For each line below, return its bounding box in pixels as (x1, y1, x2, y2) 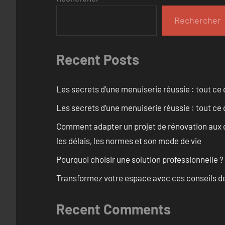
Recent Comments (56, 200, 171, 218)
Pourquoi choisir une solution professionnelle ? (56, 154, 223, 165)
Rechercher (174, 15, 221, 26)
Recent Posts (56, 50, 139, 68)
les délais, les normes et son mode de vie (56, 136, 201, 146)
